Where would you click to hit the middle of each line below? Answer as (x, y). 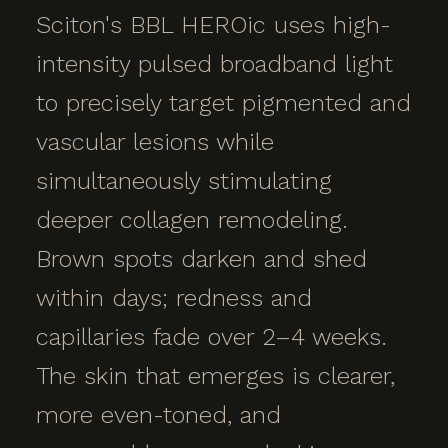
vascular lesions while (155, 142)
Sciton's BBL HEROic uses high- (213, 25)
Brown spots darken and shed (201, 259)
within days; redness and (174, 298)
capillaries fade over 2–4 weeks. (211, 337)
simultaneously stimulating (184, 181)
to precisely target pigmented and (223, 103)
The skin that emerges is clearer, (215, 376)
